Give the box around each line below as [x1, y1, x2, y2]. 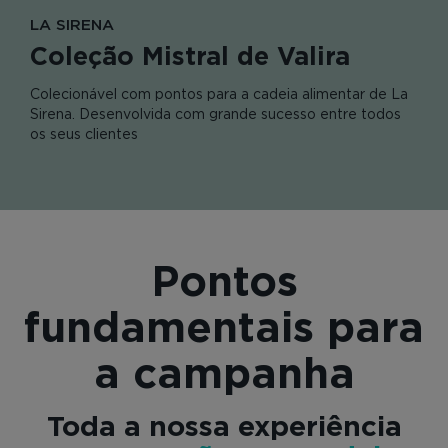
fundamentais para [24, 307, 424, 350]
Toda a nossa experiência [46, 413, 402, 442]
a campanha [93, 353, 355, 396]
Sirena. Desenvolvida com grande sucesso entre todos [30, 105, 401, 121]
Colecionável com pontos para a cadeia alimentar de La [30, 85, 408, 101]
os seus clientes [30, 125, 138, 141]
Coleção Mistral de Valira [30, 45, 350, 71]
